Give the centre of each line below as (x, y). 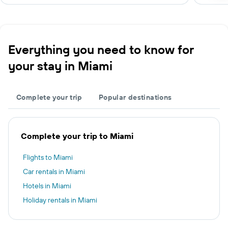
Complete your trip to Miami (77, 136)
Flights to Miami (48, 157)
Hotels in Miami (47, 186)
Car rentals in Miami (54, 172)
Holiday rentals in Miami (60, 200)
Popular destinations (135, 97)
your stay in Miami (60, 66)
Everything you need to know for (101, 49)
